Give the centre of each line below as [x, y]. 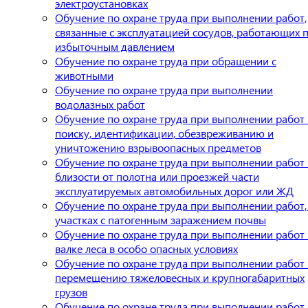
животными [84, 75]
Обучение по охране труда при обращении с [166, 60]
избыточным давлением [115, 46]
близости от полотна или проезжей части [157, 176]
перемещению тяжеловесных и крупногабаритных [180, 277]
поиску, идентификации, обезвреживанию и [164, 133]
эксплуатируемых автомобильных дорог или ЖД [174, 190]
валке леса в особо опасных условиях [146, 248]
